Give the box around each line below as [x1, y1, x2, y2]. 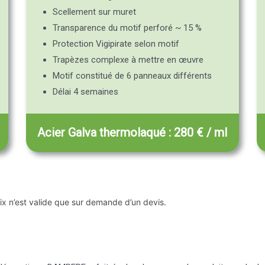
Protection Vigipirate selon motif [52, 38, 179, 50]
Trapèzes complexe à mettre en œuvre [52, 54, 203, 66]
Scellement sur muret [52, 7, 136, 18]
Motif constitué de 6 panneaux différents [52, 70, 212, 82]
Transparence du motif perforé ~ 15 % [52, 22, 202, 34]
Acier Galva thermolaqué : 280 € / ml [37, 125, 228, 140]
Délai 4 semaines [52, 86, 118, 98]
